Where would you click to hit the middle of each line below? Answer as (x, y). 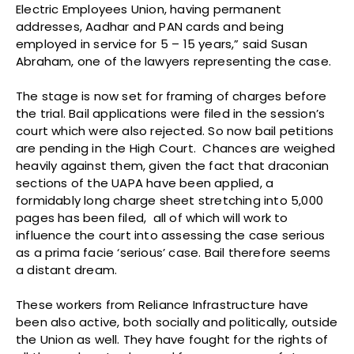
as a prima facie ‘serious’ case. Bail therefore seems (173, 252)
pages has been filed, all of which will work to (152, 217)
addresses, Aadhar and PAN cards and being (150, 26)
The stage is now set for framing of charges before (171, 96)
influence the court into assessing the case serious (171, 235)
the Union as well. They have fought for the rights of (172, 339)
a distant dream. (67, 269)
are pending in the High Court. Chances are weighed (176, 148)
